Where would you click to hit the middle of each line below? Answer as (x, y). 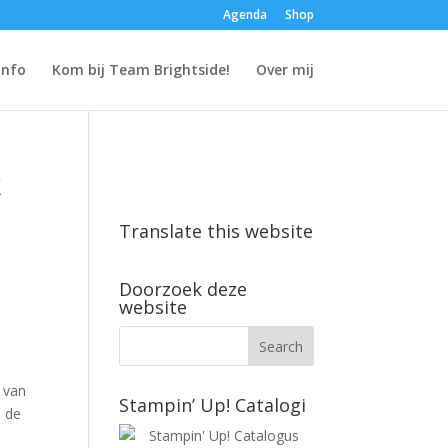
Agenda (244, 14)
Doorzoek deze (183, 289)
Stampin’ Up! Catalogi (213, 405)
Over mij (284, 69)
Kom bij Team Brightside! (140, 69)
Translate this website (216, 231)
